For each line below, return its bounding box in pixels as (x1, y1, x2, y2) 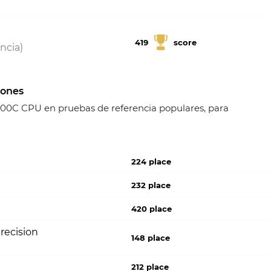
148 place (131, 233, 171, 243)
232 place (131, 180, 171, 190)
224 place (131, 157, 172, 166)
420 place (131, 204, 172, 214)
